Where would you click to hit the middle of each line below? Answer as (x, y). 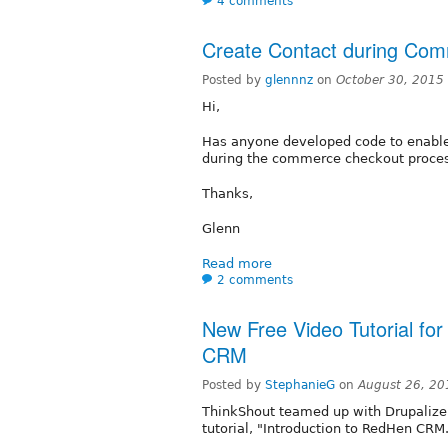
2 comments (255, 279)
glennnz (289, 79)
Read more (237, 263)
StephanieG (300, 384)
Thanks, (227, 193)
